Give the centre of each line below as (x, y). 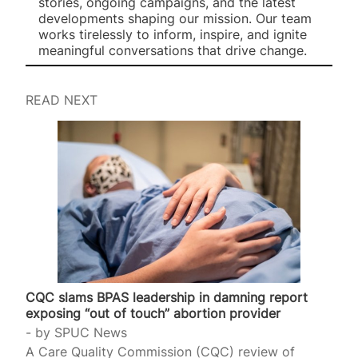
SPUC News (91, 333)
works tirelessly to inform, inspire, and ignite (173, 34)
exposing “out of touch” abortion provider (153, 314)
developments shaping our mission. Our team (175, 18)
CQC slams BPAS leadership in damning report (167, 298)
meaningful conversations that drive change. (173, 50)
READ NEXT (62, 100)
